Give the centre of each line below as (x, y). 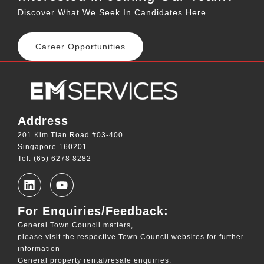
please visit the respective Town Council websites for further (131, 237)
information (39, 248)
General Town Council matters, (75, 225)
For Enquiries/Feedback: (93, 211)
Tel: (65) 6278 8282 (55, 158)
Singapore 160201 (52, 146)
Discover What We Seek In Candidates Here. (113, 12)
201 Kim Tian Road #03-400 (70, 135)
